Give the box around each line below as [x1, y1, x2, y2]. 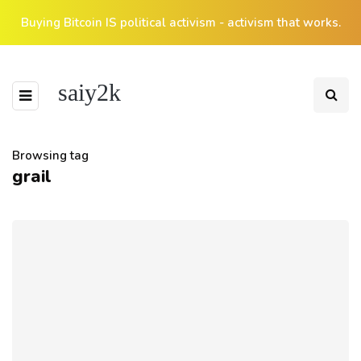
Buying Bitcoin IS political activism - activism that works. [20, 15, 341, 31]
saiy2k [58, 78, 121, 106]
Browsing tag [12, 147, 89, 164]
